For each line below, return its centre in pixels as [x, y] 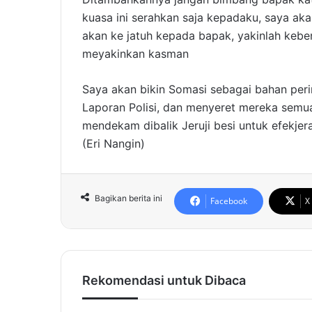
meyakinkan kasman [135, 54]
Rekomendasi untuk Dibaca [164, 281]
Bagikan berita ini [128, 198]
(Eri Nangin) [114, 144]
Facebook [229, 201]
